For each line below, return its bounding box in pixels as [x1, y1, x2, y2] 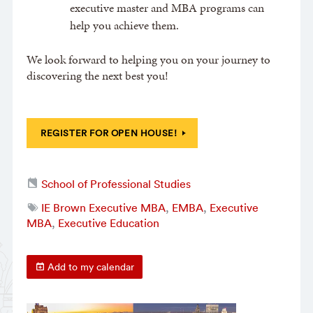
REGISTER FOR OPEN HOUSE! [40, 126, 177, 139]
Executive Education [57, 215, 159, 230]
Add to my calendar [44, 260, 134, 273]
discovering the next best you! [26, 68, 168, 85]
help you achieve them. [69, 17, 179, 34]
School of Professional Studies [41, 176, 191, 191]
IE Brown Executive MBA [41, 200, 166, 214]
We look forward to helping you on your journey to [26, 52, 270, 68]
